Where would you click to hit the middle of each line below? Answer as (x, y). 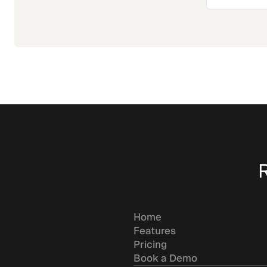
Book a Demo (165, 258)
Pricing (150, 244)
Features (155, 231)
